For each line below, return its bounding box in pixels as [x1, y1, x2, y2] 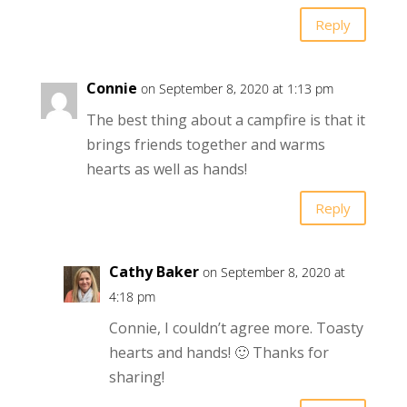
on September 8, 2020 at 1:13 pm [140, 80, 333, 98]
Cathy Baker [108, 262, 199, 283]
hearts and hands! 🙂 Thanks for [108, 342, 329, 363]
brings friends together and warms [85, 134, 325, 155]
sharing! [108, 367, 164, 388]
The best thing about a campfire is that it [85, 110, 365, 131]
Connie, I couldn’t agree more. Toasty [108, 318, 363, 339]
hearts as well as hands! [85, 159, 247, 180]
